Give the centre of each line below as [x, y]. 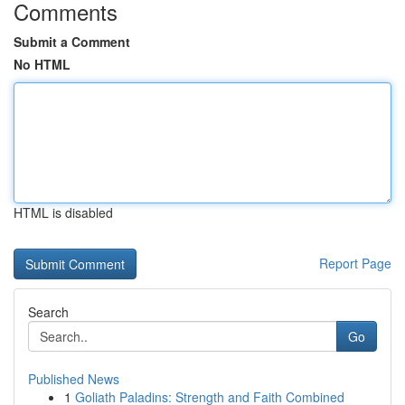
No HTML [42, 64]
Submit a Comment [72, 42]
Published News [74, 379]
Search [48, 312]
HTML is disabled [63, 212]
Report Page [355, 263]
